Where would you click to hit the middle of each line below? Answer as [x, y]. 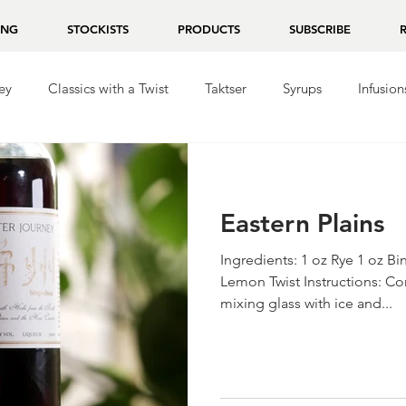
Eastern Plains [302, 223]
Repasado [80, 160]
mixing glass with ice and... [306, 303]
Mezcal [167, 160]
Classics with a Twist [108, 88]
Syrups [302, 88]
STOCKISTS [98, 29]
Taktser [226, 88]
